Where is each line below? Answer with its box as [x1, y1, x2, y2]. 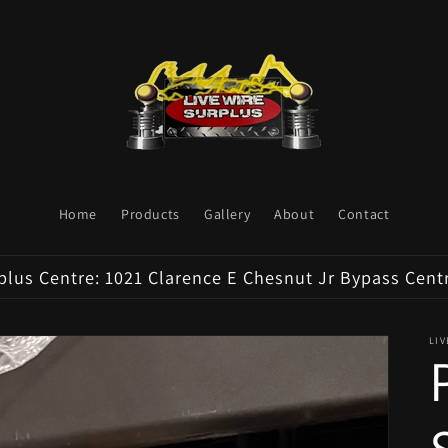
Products [121, 205, 180, 223]
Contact [338, 205, 390, 223]
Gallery [203, 205, 251, 223]
